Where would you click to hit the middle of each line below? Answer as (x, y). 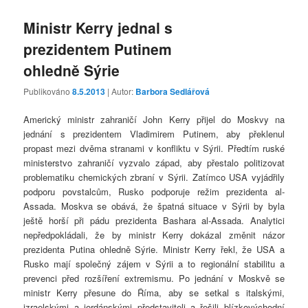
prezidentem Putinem (98, 49)
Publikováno (48, 91)
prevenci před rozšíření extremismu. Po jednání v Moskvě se (154, 278)
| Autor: (122, 91)
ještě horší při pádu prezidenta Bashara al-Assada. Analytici (154, 221)
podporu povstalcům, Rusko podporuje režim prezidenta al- (154, 192)
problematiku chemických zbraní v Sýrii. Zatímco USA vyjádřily (154, 177)
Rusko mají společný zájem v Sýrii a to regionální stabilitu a (154, 264)
